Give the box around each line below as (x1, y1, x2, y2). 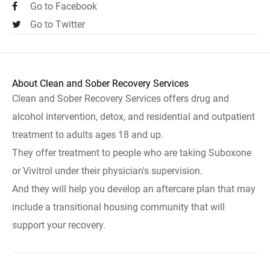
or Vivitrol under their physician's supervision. (12, 165, 202, 177)
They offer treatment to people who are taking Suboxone (12, 147, 251, 159)
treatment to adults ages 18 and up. (12, 129, 163, 140)
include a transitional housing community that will (12, 201, 225, 213)
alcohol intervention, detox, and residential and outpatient (12, 111, 255, 122)
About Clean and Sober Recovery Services (12, 78, 189, 89)
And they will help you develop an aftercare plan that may (12, 183, 256, 195)
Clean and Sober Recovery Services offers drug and (12, 93, 229, 104)
